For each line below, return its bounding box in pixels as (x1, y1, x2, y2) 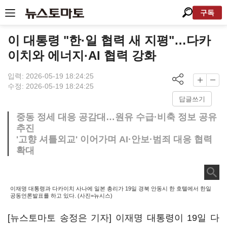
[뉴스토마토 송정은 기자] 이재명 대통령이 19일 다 (8, 213, 219, 223)
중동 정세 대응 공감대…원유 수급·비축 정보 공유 (16, 112, 217, 122)
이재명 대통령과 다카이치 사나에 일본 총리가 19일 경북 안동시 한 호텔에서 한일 (10, 185, 211, 192)
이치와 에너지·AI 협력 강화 (8, 49, 156, 62)
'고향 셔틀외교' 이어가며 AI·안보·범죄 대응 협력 (16, 134, 212, 144)
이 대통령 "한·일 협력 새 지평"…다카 (8, 33, 211, 47)
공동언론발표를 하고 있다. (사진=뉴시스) (10, 193, 112, 199)
